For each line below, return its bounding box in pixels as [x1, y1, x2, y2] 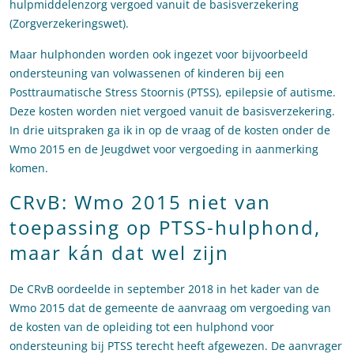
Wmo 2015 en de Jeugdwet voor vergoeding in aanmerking [9, 141, 318, 157]
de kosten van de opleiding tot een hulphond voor [9, 319, 274, 335]
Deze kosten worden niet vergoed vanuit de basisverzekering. [9, 104, 335, 119]
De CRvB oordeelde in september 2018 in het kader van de [9, 281, 319, 297]
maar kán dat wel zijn [9, 239, 229, 266]
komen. [9, 160, 48, 176]
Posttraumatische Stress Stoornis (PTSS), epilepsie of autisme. [9, 85, 336, 100]
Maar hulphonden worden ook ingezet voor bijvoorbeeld [9, 47, 308, 62]
